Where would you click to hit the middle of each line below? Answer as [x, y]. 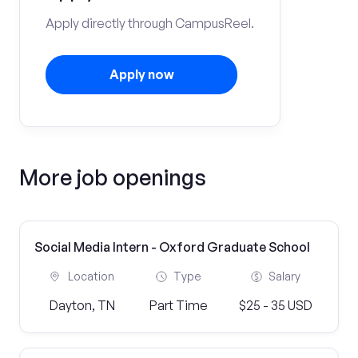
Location [91, 276]
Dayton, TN [83, 305]
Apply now [141, 74]
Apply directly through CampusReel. [150, 23]
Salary [284, 276]
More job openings [113, 177]
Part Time [179, 305]
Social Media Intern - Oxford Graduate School [172, 247]
